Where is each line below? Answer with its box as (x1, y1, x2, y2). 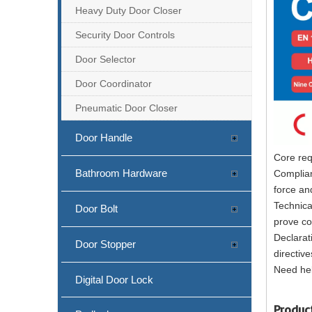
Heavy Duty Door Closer (75, 4, 182, 16)
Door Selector (75, 53, 136, 65)
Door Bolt (75, 202, 118, 214)
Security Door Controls (75, 29, 178, 40)
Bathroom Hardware (75, 166, 167, 179)
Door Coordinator (75, 77, 152, 89)
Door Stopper (75, 237, 136, 250)
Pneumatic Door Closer (75, 102, 178, 114)
